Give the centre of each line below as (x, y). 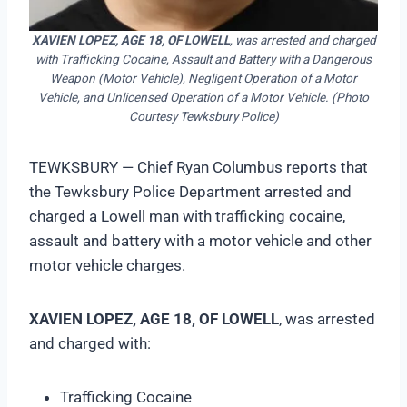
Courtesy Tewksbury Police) (203, 116)
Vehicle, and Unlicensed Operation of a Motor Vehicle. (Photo (203, 97)
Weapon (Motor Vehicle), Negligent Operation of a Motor (203, 78)
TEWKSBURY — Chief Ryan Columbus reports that (199, 167)
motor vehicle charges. (107, 265)
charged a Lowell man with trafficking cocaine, (187, 216)
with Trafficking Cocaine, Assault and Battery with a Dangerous (203, 59)
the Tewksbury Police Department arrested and (190, 191)
